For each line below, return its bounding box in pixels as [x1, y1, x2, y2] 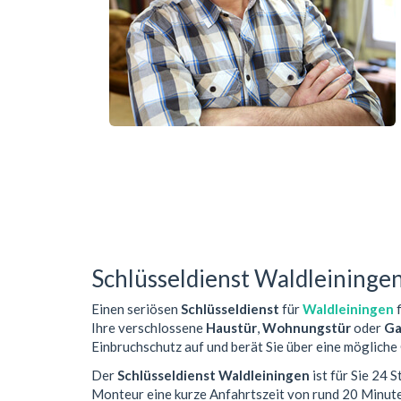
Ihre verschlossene [91, 320, 206, 337]
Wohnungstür [262, 320, 351, 337]
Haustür [206, 320, 257, 337]
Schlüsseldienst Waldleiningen [117, 366, 310, 383]
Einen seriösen [91, 301, 181, 318]
